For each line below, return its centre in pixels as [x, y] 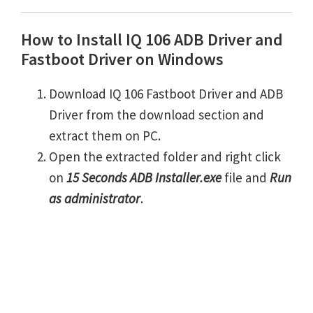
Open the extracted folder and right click [165, 157]
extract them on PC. [105, 136]
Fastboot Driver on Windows [122, 59]
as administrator [95, 199]
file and [246, 178]
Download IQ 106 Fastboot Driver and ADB [166, 94]
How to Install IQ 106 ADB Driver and [152, 40]
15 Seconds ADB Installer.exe [144, 178]
